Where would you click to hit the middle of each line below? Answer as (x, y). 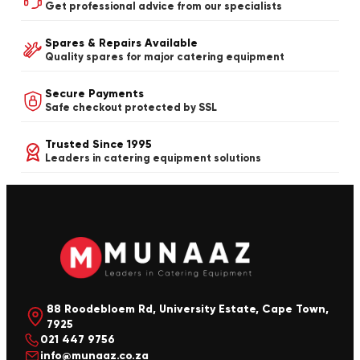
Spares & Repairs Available (121, 43)
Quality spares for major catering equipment (165, 57)
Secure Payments (94, 94)
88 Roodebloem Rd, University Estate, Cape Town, (187, 309)
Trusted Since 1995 (98, 145)
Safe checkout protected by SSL (131, 108)
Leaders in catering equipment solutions (153, 159)
